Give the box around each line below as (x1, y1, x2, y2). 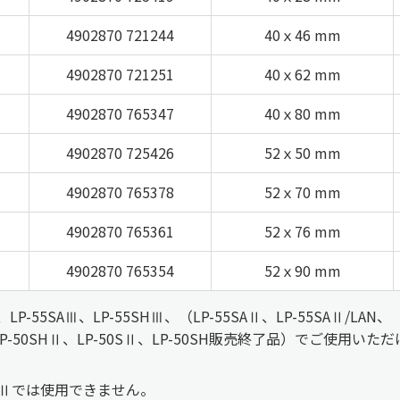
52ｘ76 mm (263, 220, 341, 242)
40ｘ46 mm (263, 23, 341, 46)
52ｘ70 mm (263, 180, 341, 203)
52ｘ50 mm (263, 141, 341, 163)
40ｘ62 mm (263, 62, 341, 85)
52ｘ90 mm (263, 259, 341, 281)
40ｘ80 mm (263, 102, 341, 124)
